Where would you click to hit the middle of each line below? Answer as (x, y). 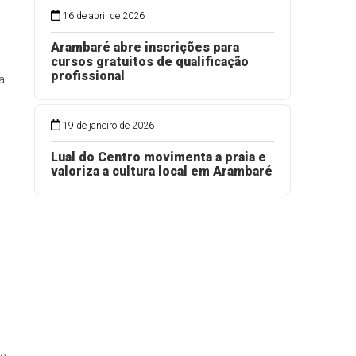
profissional (88, 76)
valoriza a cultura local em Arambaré (162, 171)
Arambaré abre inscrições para (145, 47)
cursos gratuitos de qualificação (150, 62)
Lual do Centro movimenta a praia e (159, 157)
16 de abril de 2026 (104, 16)
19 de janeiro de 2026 (109, 126)
